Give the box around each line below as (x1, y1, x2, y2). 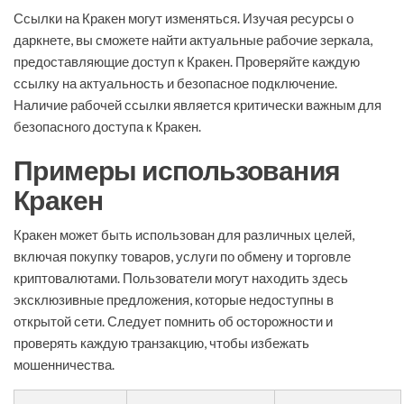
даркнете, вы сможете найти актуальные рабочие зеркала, (14, 32, 372, 49)
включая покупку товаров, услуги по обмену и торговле (14, 248, 351, 265)
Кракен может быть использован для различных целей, (14, 226, 354, 243)
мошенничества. (14, 356, 115, 373)
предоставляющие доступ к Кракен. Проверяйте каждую (14, 53, 360, 70)
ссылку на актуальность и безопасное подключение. (14, 75, 337, 92)
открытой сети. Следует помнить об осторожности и (14, 313, 333, 330)
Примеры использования (14, 153, 341, 187)
